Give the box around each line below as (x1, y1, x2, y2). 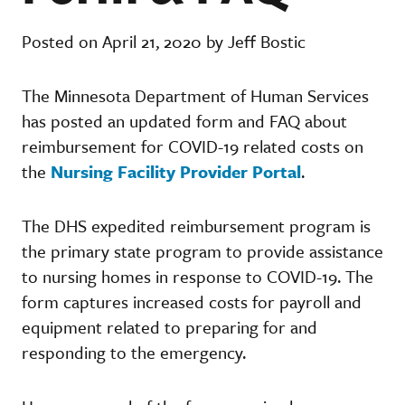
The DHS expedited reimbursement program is (22, 212, 371, 238)
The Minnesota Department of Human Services (22, 82, 369, 108)
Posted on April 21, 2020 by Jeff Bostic (22, 28, 306, 53)
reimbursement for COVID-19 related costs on (22, 133, 363, 158)
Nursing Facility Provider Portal (51, 158, 301, 184)
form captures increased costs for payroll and (22, 288, 362, 314)
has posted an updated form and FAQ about (22, 108, 347, 133)
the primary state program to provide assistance (22, 238, 383, 263)
